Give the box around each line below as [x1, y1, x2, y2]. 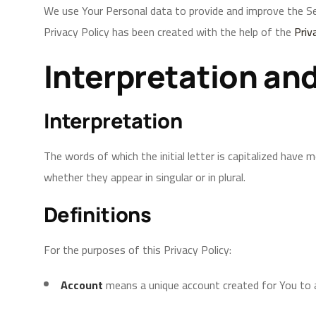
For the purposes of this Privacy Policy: [44, 239, 231, 260]
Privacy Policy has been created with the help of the [44, 21, 291, 42]
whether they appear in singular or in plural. [44, 166, 245, 188]
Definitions [44, 200, 151, 229]
